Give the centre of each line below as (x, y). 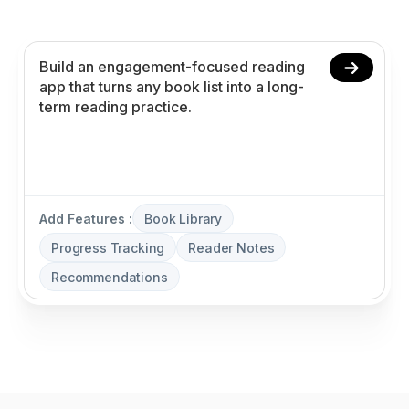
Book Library (184, 218)
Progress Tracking (108, 247)
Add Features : (86, 218)
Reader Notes (231, 247)
